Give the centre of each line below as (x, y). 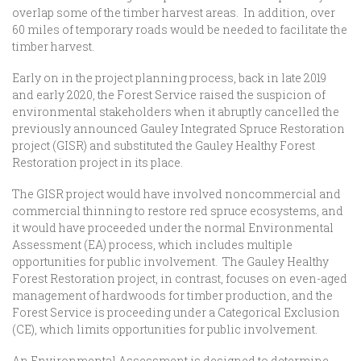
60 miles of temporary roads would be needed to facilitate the (180, 29)
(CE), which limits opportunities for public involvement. (167, 329)
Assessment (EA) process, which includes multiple (152, 245)
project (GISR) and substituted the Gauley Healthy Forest (164, 145)
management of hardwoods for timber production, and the (172, 295)
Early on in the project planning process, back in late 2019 (169, 78)
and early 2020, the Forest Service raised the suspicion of (169, 95)
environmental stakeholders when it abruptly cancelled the (176, 112)
